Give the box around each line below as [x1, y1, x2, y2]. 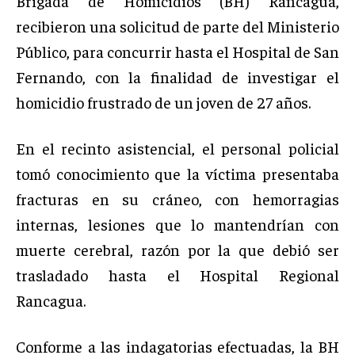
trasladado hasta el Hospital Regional [16, 264, 339, 284]
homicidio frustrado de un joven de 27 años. [16, 91, 311, 112]
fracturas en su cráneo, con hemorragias [16, 188, 339, 208]
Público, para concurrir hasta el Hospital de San [16, 40, 339, 61]
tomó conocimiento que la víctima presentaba [16, 162, 339, 183]
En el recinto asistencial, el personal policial [16, 137, 339, 158]
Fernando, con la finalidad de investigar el [16, 66, 339, 86]
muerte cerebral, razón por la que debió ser [16, 239, 339, 259]
